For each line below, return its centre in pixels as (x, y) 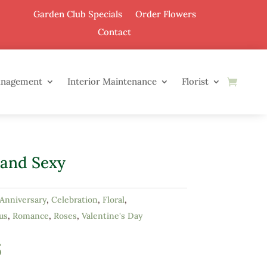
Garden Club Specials (77, 14)
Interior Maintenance (112, 82)
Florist (195, 82)
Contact (115, 32)
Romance (30, 216)
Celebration (74, 200)
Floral (113, 200)
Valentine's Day (112, 216)
